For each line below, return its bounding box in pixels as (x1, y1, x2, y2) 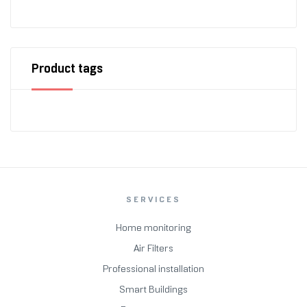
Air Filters (134, 242, 173, 254)
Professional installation (103, 262, 204, 274)
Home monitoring (116, 221, 191, 233)
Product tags (32, 61, 103, 77)
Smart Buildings (119, 283, 188, 295)
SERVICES (126, 194, 181, 204)
